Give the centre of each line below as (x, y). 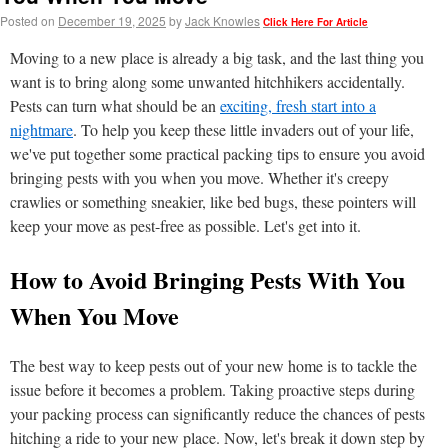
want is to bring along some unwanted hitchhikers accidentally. (207, 81)
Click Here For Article (315, 22)
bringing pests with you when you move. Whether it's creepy (199, 177)
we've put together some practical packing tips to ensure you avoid (217, 153)
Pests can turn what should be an (115, 105)
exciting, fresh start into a (298, 105)
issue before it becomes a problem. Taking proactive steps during (212, 389)
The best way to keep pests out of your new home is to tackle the (213, 365)
